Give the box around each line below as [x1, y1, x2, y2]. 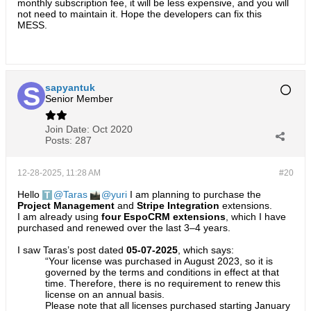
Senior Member [45, 93, 113, 104]
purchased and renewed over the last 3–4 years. [17, 222, 230, 233]
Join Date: [45, 124, 90, 135]
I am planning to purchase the [127, 189, 261, 200]
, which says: [178, 244, 234, 255]
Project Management [17, 200, 115, 211]
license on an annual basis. [45, 289, 165, 300]
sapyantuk [45, 82, 95, 93]
